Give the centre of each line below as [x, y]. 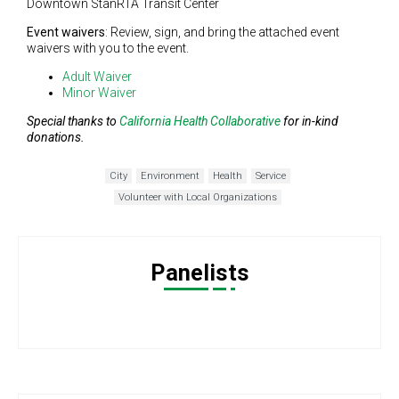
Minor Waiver [99, 92]
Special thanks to [73, 121]
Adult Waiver [97, 76]
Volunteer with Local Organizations [197, 197]
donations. [56, 137]
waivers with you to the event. [108, 48]
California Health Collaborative [200, 121]
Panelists [199, 273]
